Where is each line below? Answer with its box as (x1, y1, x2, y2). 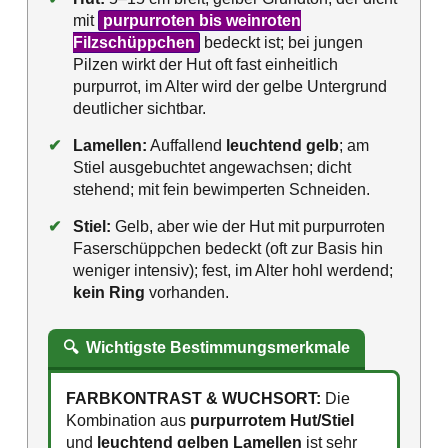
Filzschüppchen (73, 34, 195, 52)
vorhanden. (145, 284, 229, 302)
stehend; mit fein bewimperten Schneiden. (73, 181, 370, 199)
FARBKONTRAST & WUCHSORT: (66, 390, 321, 408)
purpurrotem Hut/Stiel (190, 412, 354, 430)
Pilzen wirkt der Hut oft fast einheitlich (73, 56, 338, 74)
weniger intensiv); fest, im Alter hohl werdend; (73, 262, 393, 280)
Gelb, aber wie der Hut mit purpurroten (111, 218, 385, 236)
